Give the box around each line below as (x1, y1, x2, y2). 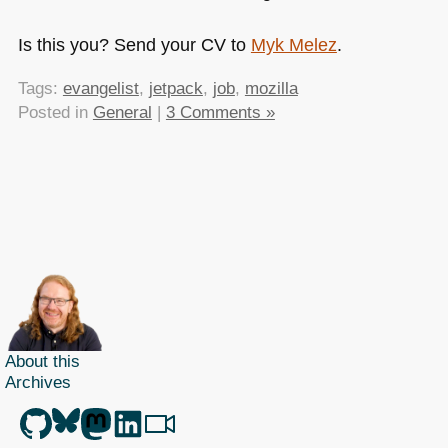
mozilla (244, 78, 298, 98)
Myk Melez (250, 34, 337, 56)
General (92, 102, 152, 122)
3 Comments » (165, 102, 275, 122)
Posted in (17, 102, 93, 122)
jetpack (148, 78, 203, 98)
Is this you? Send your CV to (17, 34, 251, 56)
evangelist (62, 78, 139, 98)
